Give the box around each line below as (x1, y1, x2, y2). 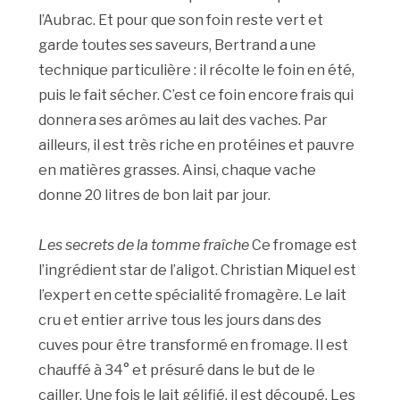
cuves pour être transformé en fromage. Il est (38, 337, 349, 354)
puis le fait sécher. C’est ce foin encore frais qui (38, 87, 354, 104)
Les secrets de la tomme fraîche (38, 237, 250, 254)
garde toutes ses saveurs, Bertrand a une (38, 37, 317, 54)
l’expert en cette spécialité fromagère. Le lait (38, 287, 347, 304)
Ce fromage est (249, 237, 358, 254)
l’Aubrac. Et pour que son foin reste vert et (38, 12, 324, 29)
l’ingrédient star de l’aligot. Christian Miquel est (38, 262, 357, 279)
